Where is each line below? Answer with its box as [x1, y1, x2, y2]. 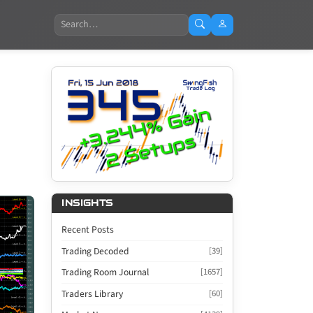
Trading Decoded [61, 244, 130, 258]
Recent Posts [61, 223, 115, 237]
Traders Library [61, 286, 124, 300]
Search [54, 13, 87, 29]
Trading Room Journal [61, 265, 150, 279]
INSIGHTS [61, 197, 113, 210]
